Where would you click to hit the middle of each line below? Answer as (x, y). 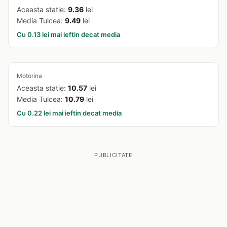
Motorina (29, 76)
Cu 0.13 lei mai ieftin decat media (68, 34)
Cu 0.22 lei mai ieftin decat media (69, 113)
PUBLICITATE (113, 155)
